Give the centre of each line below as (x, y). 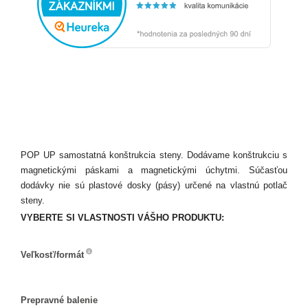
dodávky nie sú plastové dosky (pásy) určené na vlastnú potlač (154, 186)
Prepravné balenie (59, 300)
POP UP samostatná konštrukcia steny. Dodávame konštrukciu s (154, 155)
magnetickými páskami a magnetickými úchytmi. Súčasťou (154, 170)
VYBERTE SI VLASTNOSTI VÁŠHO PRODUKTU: (122, 218)
